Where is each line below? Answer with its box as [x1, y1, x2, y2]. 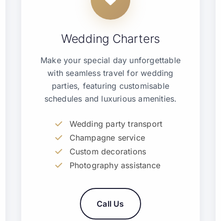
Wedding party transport [69, 119, 163, 129]
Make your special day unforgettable [40, 55, 181, 65]
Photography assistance [69, 160, 161, 170]
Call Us [97, 199, 124, 209]
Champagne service [69, 133, 146, 143]
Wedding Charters [61, 32, 160, 46]
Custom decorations [69, 147, 147, 156]
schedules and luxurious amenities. [44, 94, 177, 104]
